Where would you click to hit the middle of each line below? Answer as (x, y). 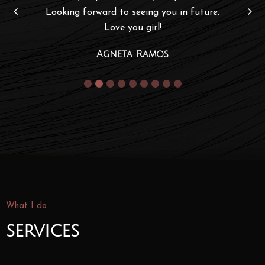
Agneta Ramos (132, 55)
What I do (26, 206)
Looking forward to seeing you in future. (132, 13)
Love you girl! (132, 28)
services (43, 231)
